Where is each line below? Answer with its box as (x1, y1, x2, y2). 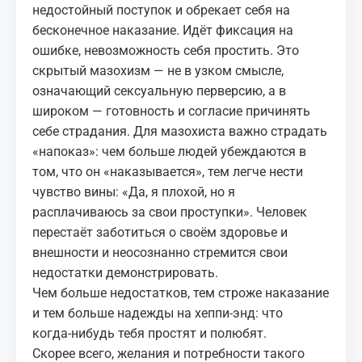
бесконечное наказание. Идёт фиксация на (32, 23, 293, 38)
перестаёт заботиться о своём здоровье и (32, 225, 288, 240)
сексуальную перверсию (114, 83, 263, 99)
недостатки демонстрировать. (32, 265, 218, 280)
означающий (32, 83, 114, 99)
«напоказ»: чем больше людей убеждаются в (32, 144, 306, 159)
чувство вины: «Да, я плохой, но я (32, 184, 235, 200)
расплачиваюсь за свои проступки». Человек (32, 204, 307, 220)
